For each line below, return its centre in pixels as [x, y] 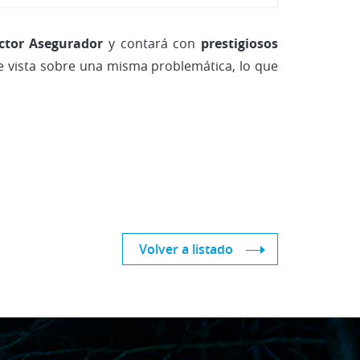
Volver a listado [186, 249]
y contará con [152, 43]
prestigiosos [240, 43]
